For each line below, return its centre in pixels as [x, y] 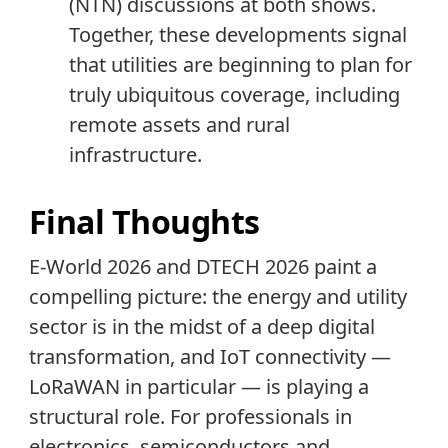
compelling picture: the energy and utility [217, 297]
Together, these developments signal [237, 34]
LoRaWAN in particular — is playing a [198, 387]
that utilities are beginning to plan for [240, 64]
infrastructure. [135, 154]
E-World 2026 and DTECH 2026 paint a [202, 267]
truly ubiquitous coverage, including [234, 94]
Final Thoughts [144, 222]
